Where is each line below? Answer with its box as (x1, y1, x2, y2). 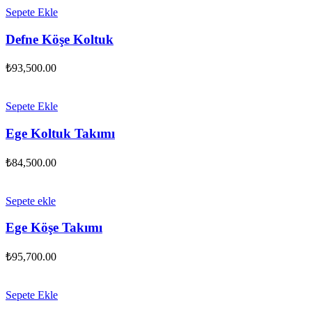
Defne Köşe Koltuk (6, 31, 114, 47)
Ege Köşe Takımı (6, 220, 102, 235)
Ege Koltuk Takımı (6, 125, 115, 141)
